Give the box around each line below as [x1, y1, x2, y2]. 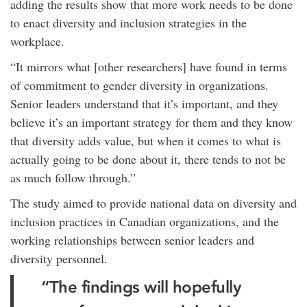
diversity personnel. [10, 250, 108, 267]
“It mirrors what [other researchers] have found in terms [10, 58, 287, 75]
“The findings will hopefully [41, 277, 241, 297]
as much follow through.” [10, 169, 136, 186]
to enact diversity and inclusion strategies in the [10, 14, 247, 31]
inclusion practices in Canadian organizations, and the [10, 213, 279, 230]
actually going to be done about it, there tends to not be [10, 151, 286, 167]
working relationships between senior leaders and [10, 232, 254, 248]
